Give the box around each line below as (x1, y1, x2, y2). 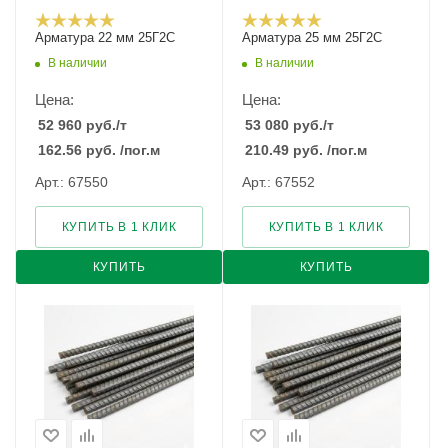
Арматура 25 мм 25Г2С (242, 30, 382, 45)
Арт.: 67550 (35, 174, 108, 190)
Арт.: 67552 (242, 174, 315, 190)
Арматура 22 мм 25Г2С (35, 30, 175, 45)
